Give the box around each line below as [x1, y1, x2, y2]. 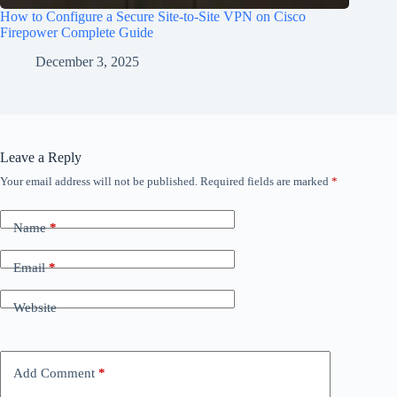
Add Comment [13, 365, 95, 380]
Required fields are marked [200, 175, 331, 189]
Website [13, 300, 57, 315]
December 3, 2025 [35, 54, 139, 70]
